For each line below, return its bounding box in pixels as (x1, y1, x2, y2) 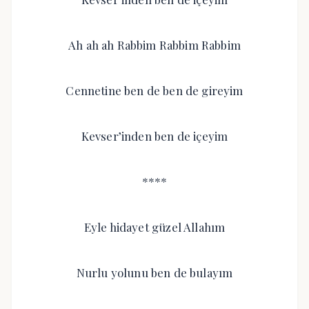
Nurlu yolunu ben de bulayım (76, 265, 233, 280)
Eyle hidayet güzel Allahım (83, 219, 226, 235)
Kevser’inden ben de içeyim (81, 128, 228, 143)
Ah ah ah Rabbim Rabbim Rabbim (68, 37, 241, 52)
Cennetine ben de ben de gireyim (66, 83, 243, 98)
